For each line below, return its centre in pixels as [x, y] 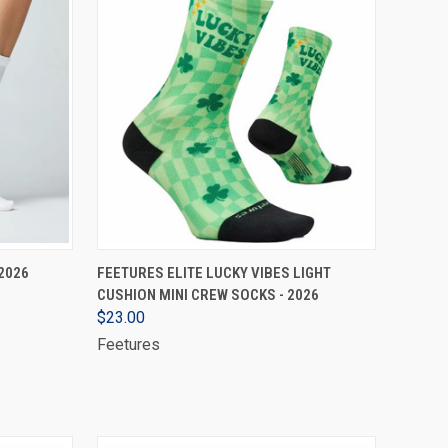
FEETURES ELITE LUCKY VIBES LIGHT [213, 273]
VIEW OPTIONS [236, 264]
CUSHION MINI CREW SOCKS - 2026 [207, 295]
